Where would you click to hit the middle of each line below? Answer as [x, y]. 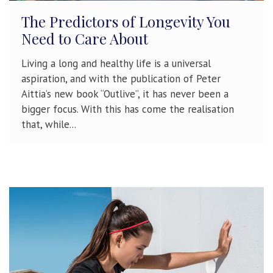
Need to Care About [85, 39]
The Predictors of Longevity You [126, 22]
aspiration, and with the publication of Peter [121, 79]
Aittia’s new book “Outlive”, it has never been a [125, 94]
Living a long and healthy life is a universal [116, 64]
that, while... [49, 125]
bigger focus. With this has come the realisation [128, 109]
